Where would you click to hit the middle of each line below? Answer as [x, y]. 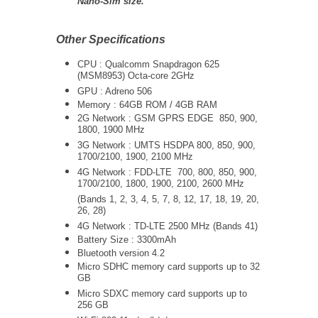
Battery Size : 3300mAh [127, 240]
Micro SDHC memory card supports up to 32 [169, 267]
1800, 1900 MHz [111, 131]
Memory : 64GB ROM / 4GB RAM [147, 105]
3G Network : [106, 145]
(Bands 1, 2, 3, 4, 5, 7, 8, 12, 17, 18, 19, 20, [168, 199]
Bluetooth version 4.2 [121, 253]
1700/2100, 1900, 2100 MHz [135, 158]
